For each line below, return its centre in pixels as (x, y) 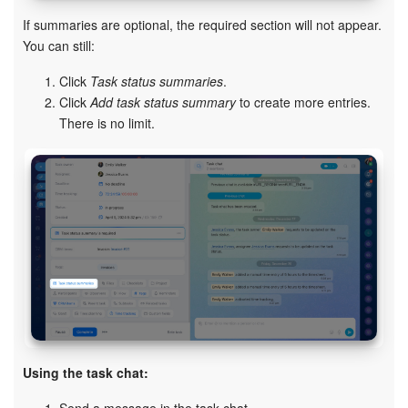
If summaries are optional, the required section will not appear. (202, 24)
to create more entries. (303, 102)
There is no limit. (107, 122)
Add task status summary (163, 102)
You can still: (59, 45)
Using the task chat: (86, 373)
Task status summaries (157, 81)
